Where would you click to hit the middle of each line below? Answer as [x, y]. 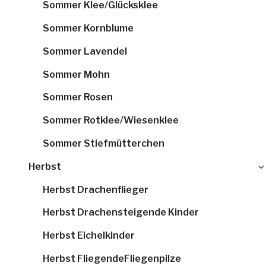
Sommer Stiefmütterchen [104, 144]
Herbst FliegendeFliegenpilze [112, 258]
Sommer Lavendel [85, 51]
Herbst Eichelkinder [89, 236]
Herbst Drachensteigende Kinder [121, 213]
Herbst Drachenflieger [96, 189]
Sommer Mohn [76, 74]
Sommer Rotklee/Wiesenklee [111, 121]
